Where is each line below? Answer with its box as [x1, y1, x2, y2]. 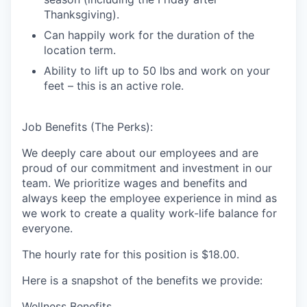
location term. [44, 43, 116, 57]
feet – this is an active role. [44, 79, 184, 93]
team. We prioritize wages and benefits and [22, 176, 247, 190]
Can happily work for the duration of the [44, 28, 254, 42]
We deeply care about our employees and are [22, 146, 258, 160]
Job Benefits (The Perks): [22, 120, 153, 134]
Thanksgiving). [44, 8, 119, 21]
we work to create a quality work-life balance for [22, 206, 277, 220]
